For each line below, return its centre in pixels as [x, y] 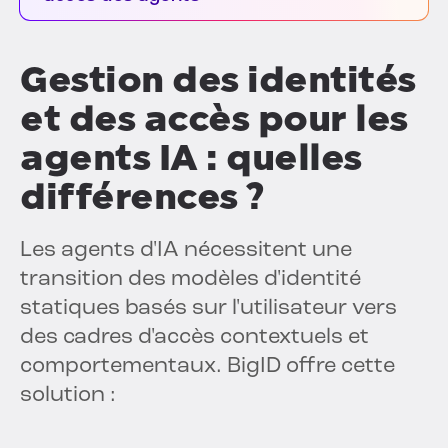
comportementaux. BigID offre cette [207, 367]
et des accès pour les [214, 119]
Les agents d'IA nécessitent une [186, 251]
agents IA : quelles [191, 158]
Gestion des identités [218, 80]
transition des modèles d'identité [190, 280]
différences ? [142, 197]
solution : [68, 396]
